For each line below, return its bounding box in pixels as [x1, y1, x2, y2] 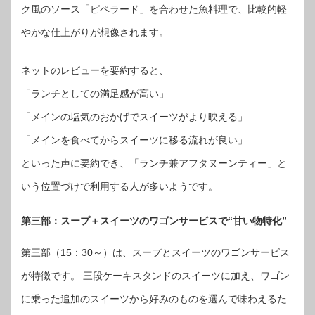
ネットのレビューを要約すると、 [21, 64, 169, 76]
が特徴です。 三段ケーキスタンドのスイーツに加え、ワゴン [21, 270, 290, 282]
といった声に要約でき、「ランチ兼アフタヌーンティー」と [21, 157, 287, 169]
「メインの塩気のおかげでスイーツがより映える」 [21, 110, 247, 122]
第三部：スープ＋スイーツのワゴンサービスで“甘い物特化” [21, 214, 287, 226]
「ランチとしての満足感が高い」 [21, 87, 169, 99]
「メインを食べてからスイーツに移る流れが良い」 [21, 134, 247, 146]
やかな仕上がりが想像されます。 [21, 26, 169, 38]
